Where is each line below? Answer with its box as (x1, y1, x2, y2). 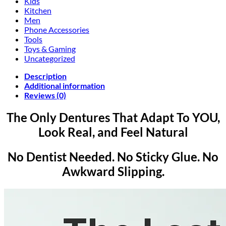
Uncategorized (24, 53, 75, 63)
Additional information (24, 80, 105, 90)
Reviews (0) (24, 90, 66, 100)
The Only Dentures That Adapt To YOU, (6, 109, 220, 125)
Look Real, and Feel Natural (38, 124, 188, 139)
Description (24, 71, 67, 81)
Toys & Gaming (24, 43, 76, 53)
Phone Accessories (24, 24, 89, 34)
